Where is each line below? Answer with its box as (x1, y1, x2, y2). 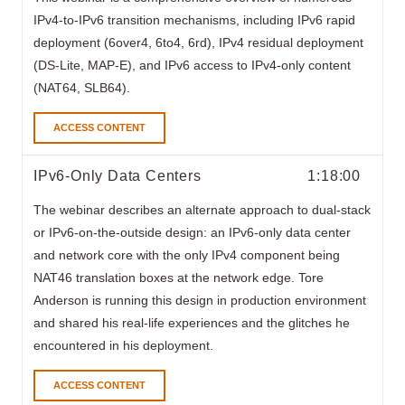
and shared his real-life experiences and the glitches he (33, 315, 350, 330)
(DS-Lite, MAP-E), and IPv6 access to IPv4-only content (33, 57, 351, 72)
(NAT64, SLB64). (33, 80, 130, 95)
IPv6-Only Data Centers (33, 167, 202, 184)
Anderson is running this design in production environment (33, 292, 366, 307)
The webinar (33, 202, 108, 217)
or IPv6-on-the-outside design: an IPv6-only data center (33, 224, 351, 240)
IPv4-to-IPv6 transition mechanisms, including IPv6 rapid (33, 12, 355, 27)
